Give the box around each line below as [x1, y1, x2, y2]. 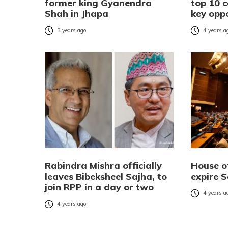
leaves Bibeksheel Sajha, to [45, 170, 167, 182]
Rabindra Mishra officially [45, 159, 162, 172]
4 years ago [57, 200, 87, 208]
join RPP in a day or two [45, 181, 154, 193]
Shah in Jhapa [45, 7, 108, 19]
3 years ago [57, 26, 87, 34]
